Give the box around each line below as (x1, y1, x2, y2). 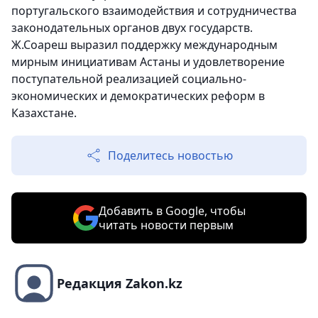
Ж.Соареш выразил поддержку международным (11, 37, 278, 53)
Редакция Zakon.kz (57, 275, 182, 292)
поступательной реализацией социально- (11, 71, 246, 87)
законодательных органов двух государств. (11, 20, 253, 36)
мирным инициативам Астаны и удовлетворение (11, 54, 285, 70)
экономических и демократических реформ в (11, 88, 265, 104)
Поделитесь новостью (108, 148, 233, 164)
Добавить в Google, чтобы (98, 203, 246, 219)
